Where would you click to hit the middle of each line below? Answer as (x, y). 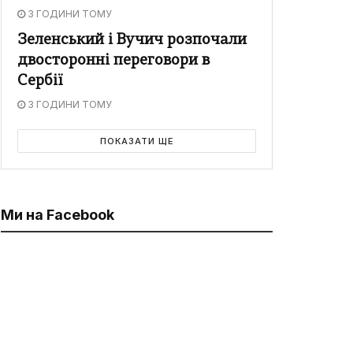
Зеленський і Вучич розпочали (132, 41)
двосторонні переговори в (113, 61)
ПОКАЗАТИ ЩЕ (137, 141)
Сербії (40, 82)
